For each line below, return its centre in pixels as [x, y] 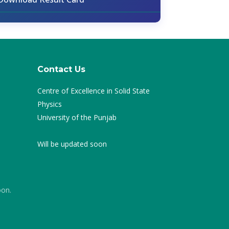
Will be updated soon [72, 144]
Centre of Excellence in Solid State [94, 91]
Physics [50, 104]
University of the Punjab [77, 117]
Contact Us [61, 69]
